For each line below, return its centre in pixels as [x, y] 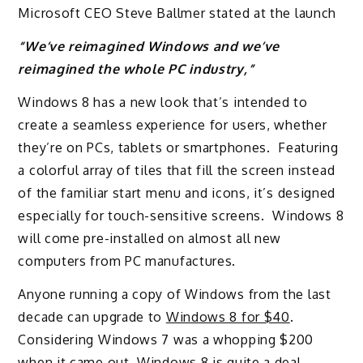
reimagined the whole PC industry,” [136, 69]
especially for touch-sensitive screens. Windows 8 [181, 215]
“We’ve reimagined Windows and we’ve [149, 47]
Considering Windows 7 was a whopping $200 [166, 339]
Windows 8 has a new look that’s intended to [163, 102]
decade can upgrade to [92, 316]
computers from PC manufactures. [127, 261]
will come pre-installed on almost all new [150, 238]
